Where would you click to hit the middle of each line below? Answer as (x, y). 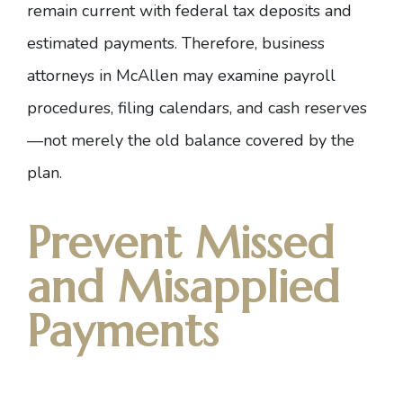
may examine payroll (257, 76)
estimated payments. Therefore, (142, 43)
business (293, 43)
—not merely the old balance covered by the (191, 140)
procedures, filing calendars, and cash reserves (197, 108)
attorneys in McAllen (103, 76)
